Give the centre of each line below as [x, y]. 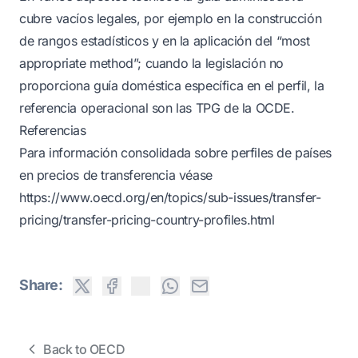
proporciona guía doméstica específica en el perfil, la [172, 86]
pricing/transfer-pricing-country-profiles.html [147, 220]
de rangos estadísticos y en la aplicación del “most [165, 41]
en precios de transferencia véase [116, 175]
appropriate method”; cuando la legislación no [152, 63]
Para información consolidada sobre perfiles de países [175, 153]
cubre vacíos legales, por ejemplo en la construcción [171, 18]
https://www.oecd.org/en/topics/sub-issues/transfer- [170, 197]
